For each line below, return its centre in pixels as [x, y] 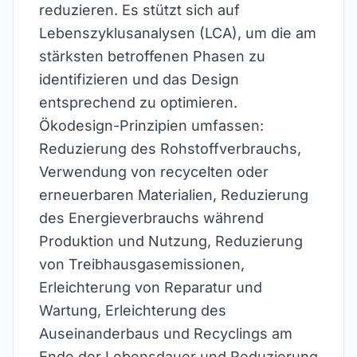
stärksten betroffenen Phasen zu [152, 56]
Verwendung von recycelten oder [154, 172]
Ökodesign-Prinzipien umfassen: [151, 126]
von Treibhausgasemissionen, [142, 264]
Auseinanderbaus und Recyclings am [166, 333]
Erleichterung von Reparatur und [151, 287]
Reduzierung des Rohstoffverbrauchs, [170, 149]
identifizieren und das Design [139, 79]
